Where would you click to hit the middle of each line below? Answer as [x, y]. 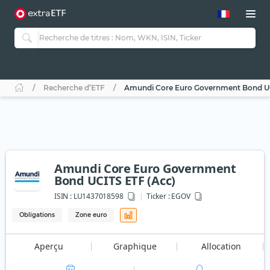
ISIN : [63, 196]
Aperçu [49, 246]
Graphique [135, 246]
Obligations [37, 215]
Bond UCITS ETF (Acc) [115, 181]
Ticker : [158, 196]
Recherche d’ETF [74, 88]
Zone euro [91, 215]
